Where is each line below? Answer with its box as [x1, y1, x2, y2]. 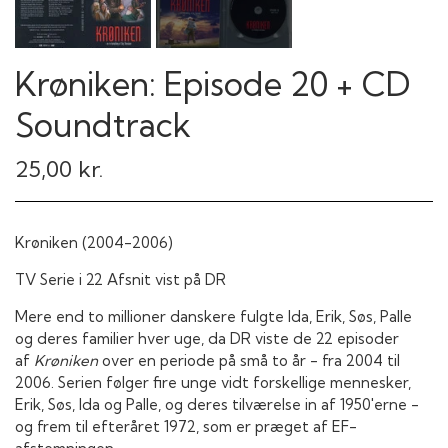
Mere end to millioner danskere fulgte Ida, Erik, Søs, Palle [15, 306, 412, 326]
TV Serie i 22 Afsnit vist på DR [15, 269, 226, 289]
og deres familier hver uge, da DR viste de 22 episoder [15, 328, 399, 348]
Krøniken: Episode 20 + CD [15, 63, 410, 105]
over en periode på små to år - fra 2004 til [98, 350, 400, 370]
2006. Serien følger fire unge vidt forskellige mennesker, [15, 372, 411, 392]
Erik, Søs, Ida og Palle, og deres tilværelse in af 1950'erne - [15, 394, 419, 414]
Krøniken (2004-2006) [15, 232, 173, 252]
